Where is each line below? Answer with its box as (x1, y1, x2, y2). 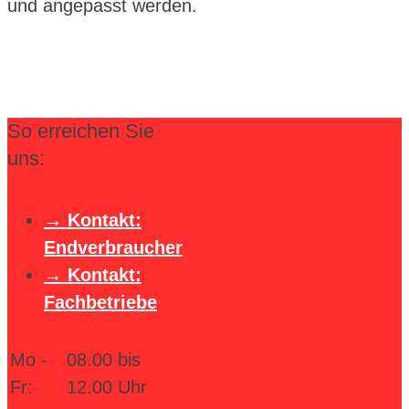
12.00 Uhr (67, 376, 147, 397)
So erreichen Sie (7, 120, 154, 143)
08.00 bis (67, 349, 141, 370)
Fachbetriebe (44, 291, 157, 312)
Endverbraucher (44, 236, 183, 257)
